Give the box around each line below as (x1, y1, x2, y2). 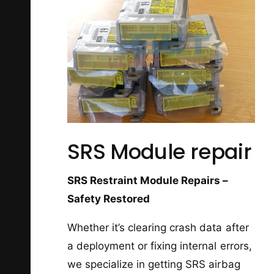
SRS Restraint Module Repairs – (67, 174, 229, 187)
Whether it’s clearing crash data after (67, 221, 249, 234)
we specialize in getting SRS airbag (67, 257, 240, 270)
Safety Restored (67, 192, 150, 205)
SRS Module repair (67, 136, 252, 166)
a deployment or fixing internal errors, (67, 239, 252, 252)
